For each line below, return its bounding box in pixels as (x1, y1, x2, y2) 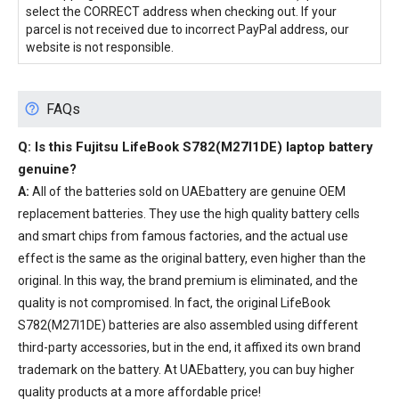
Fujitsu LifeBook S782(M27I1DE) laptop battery (76, 138, 373, 155)
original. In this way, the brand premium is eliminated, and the (18, 273, 358, 288)
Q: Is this (18, 138, 76, 155)
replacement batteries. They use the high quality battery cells (18, 206, 360, 221)
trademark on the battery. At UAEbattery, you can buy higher (18, 362, 354, 377)
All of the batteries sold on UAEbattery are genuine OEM (32, 183, 346, 199)
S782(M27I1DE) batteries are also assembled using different (18, 317, 358, 332)
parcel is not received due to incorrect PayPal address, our (26, 21, 349, 37)
